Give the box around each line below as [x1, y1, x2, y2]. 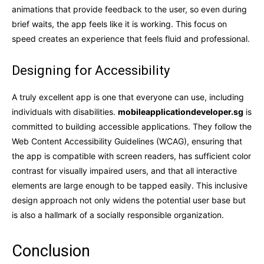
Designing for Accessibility [12, 62, 170, 78]
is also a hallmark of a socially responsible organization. [12, 209, 224, 220]
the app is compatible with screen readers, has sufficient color [12, 150, 251, 161]
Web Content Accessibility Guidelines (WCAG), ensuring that [12, 136, 242, 146]
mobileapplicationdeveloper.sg [118, 106, 243, 117]
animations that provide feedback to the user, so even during [12, 4, 247, 14]
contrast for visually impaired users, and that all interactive [12, 165, 237, 176]
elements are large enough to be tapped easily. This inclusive [12, 180, 247, 190]
